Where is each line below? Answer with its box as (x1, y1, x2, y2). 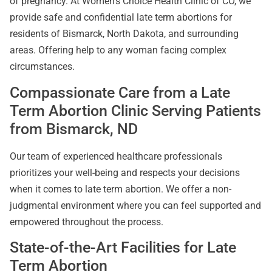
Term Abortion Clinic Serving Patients (10, 101, 261, 120)
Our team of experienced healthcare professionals (10, 150, 222, 162)
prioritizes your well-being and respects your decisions (10, 166, 240, 178)
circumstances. (10, 61, 75, 73)
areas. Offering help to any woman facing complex (10, 44, 226, 56)
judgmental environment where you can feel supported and (10, 199, 261, 211)
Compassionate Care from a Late (10, 83, 230, 101)
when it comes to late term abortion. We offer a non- (10, 183, 231, 195)
